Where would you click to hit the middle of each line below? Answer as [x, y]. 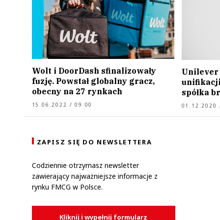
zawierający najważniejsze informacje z [95, 176]
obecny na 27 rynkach [77, 92]
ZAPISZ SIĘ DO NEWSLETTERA [94, 142]
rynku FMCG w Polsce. [67, 187]
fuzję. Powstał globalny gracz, [93, 81]
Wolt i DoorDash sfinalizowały [94, 71]
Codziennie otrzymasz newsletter [85, 165]
